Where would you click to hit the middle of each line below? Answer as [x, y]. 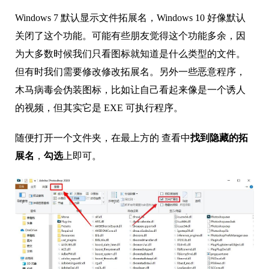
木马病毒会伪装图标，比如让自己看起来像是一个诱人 [130, 89]
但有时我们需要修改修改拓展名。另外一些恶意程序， [130, 71]
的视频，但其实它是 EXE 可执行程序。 [99, 107]
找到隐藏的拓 [219, 138]
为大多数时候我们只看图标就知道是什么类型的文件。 [130, 53]
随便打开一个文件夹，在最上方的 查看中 [103, 138]
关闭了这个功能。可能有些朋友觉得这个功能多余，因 [130, 35]
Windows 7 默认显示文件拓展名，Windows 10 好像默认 [130, 17]
